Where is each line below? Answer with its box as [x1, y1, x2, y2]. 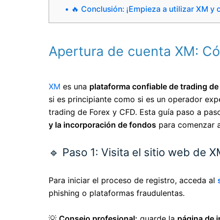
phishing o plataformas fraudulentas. [49, 188, 185, 198]
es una [60, 82, 89, 92]
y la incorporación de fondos [49, 120, 156, 130]
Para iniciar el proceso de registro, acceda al [49, 175, 218, 186]
